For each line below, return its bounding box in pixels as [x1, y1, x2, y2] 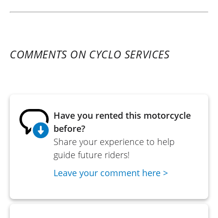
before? [54, 122, 85, 134]
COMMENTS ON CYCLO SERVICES [10, 46, 170, 61]
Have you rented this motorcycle [54, 109, 191, 121]
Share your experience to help [54, 135, 175, 147]
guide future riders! [54, 148, 129, 161]
